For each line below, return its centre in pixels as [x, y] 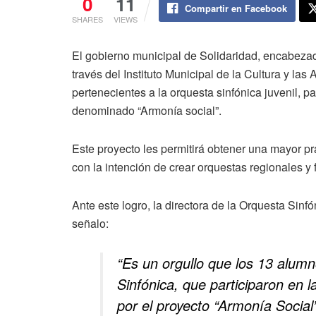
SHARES [87, 19]
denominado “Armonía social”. [147, 110]
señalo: [90, 223]
